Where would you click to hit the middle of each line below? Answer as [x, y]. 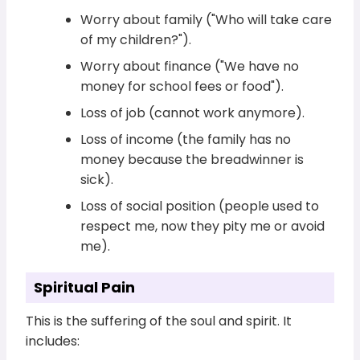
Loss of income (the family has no [186, 140]
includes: [53, 342]
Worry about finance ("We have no [190, 67]
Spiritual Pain [85, 288]
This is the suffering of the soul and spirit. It [159, 321]
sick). [97, 180]
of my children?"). [136, 40]
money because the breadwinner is [192, 160]
